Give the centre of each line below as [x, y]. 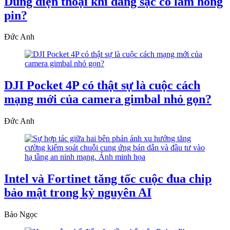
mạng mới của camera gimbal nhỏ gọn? [108, 99]
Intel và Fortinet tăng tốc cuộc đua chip [108, 179]
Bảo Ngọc [21, 215]
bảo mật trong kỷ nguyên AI [78, 193]
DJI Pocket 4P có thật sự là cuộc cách [102, 85]
